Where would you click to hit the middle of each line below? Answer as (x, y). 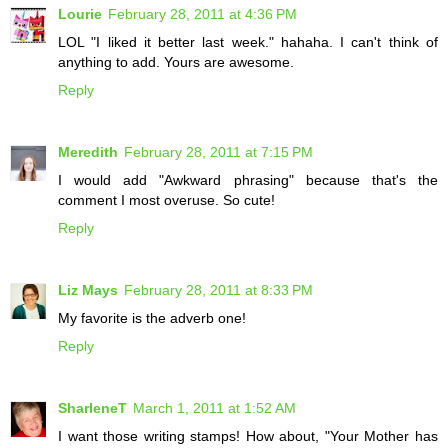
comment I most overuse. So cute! (166, 200)
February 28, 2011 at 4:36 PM (202, 14)
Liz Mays (88, 290)
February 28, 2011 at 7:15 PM (218, 152)
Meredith (88, 152)
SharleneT (92, 408)
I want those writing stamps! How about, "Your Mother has (248, 436)
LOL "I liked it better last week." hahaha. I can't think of (248, 42)
